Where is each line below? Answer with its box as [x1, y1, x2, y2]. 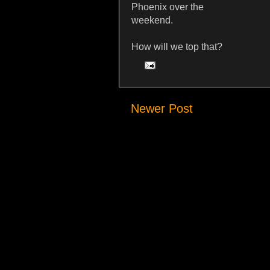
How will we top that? [131, 42, 222, 52]
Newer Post [131, 101, 193, 115]
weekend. [131, 15, 173, 26]
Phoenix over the [131, 2, 204, 13]
